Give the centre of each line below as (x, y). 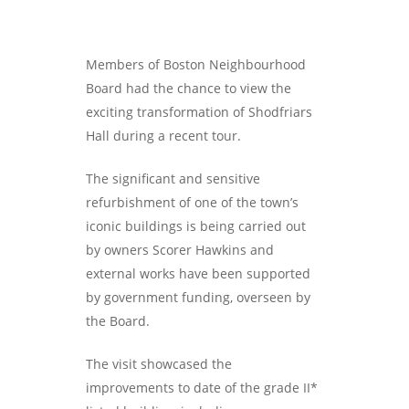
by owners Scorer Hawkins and (180, 250)
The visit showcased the (159, 364)
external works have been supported (199, 273)
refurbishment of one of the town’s (193, 202)
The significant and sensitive (173, 178)
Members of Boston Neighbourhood (196, 64)
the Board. (118, 321)
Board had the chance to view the (189, 88)
